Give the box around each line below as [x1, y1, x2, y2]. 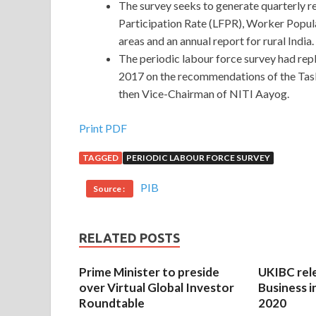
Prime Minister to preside [79, 265, 219, 280]
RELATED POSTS [79, 231, 180, 245]
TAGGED [83, 152, 119, 164]
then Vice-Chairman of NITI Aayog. [119, 87, 289, 101]
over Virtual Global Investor [79, 280, 234, 296]
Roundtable [79, 296, 145, 311]
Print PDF [79, 121, 127, 135]
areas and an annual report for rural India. [119, 34, 314, 48]
